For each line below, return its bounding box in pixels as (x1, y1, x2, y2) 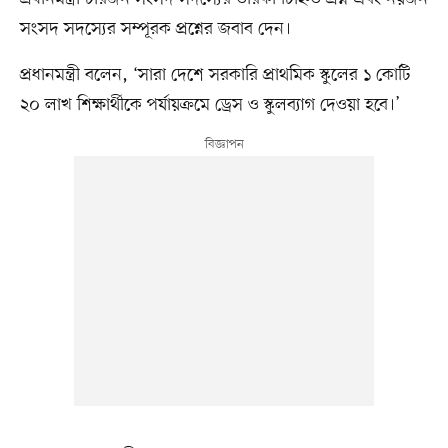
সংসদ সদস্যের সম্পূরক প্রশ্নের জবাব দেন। (19, 17, 291, 42)
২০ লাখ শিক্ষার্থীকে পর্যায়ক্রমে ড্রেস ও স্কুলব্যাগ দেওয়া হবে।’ (19, 93, 400, 118)
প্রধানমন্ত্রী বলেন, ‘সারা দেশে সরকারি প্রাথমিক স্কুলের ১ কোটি (19, 63, 410, 88)
